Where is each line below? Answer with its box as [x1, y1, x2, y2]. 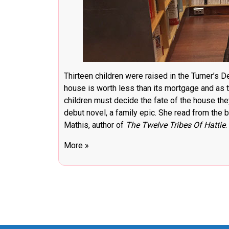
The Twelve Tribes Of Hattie [126, 120, 225, 130]
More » [64, 141, 89, 151]
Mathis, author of [64, 120, 126, 130]
